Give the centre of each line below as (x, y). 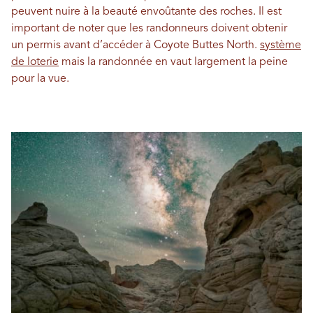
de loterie (35, 62)
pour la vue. (40, 79)
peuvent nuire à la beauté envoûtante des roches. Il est (146, 12)
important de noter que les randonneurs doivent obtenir (149, 28)
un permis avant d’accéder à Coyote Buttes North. (136, 45)
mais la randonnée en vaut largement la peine (173, 62)
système (281, 45)
